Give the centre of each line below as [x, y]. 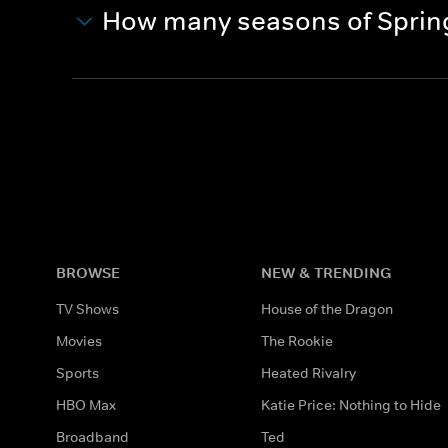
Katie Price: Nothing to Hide [351, 404]
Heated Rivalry [309, 372]
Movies [79, 340]
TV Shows [87, 308]
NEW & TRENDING [326, 272]
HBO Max [86, 404]
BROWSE [88, 272]
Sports [77, 372]
